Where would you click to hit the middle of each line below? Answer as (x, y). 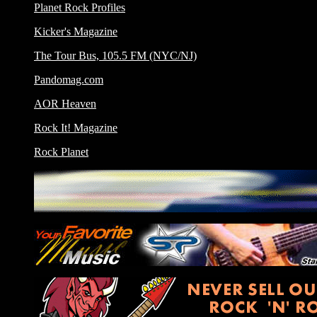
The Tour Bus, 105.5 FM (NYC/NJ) (115, 56)
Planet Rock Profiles (80, 8)
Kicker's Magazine (76, 32)
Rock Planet (61, 152)
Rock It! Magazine (76, 128)
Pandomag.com (69, 80)
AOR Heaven (65, 104)
